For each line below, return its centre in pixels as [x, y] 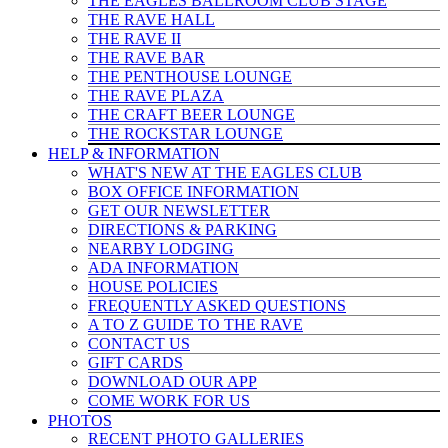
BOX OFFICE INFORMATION [193, 191]
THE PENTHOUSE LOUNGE [190, 76]
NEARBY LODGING [161, 248]
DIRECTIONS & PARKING [182, 229]
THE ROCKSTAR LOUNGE [185, 133]
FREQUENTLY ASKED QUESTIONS [217, 305]
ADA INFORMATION [163, 267]
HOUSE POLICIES [153, 286]
